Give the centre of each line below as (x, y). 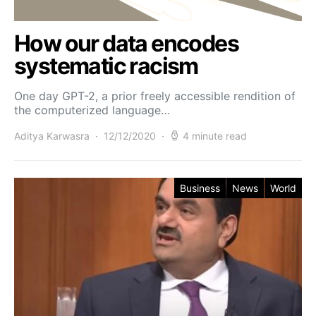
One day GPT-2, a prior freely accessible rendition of (155, 96)
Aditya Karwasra (52, 135)
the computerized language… (92, 110)
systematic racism (106, 66)
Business (200, 188)
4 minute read (215, 135)
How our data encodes (126, 43)
